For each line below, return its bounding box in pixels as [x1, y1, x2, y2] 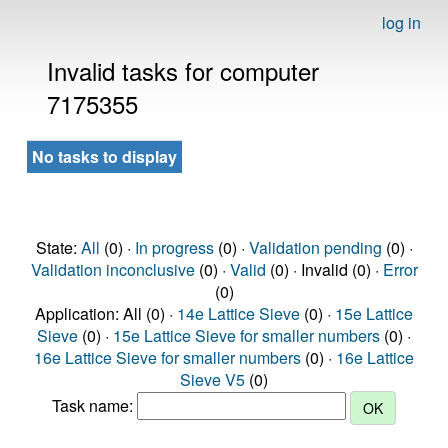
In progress [134, 236, 214, 259]
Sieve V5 [180, 368, 245, 391]
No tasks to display [32, 145, 177, 168]
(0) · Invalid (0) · [265, 258, 383, 281]
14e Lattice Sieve [177, 302, 300, 325]
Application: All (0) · [35, 302, 177, 325]
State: [35, 236, 81, 259]
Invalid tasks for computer [47, 53, 319, 88]
